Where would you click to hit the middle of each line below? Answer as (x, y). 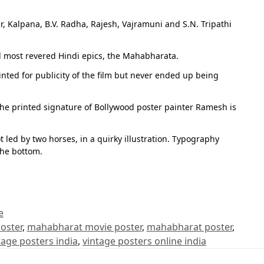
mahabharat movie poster (84, 227)
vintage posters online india (144, 241)
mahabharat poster (189, 227)
